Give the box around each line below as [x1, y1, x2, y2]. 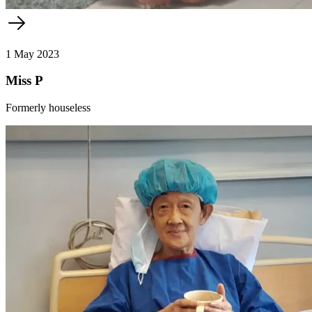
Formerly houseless [6, 102, 91, 114]
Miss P [6, 73, 43, 88]
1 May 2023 [6, 47, 59, 60]
